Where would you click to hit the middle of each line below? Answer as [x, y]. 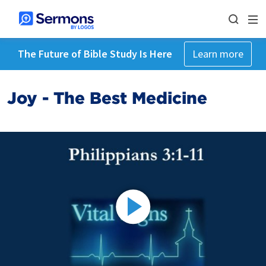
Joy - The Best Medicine [107, 98]
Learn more [218, 54]
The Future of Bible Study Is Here [95, 54]
